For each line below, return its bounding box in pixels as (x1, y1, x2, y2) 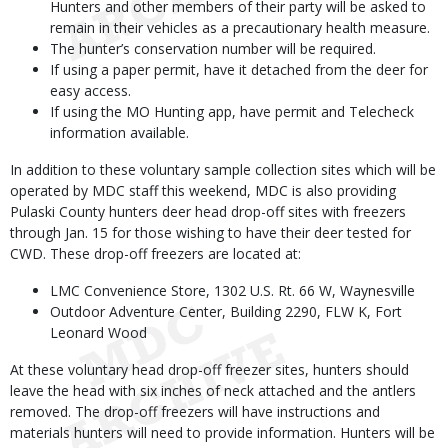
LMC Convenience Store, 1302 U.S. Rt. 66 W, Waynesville (50, 281, 415, 300)
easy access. (50, 81, 131, 100)
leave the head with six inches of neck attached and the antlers (10, 381, 416, 400)
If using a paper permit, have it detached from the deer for (50, 60, 428, 79)
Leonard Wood (50, 323, 147, 342)
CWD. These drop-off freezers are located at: (10, 244, 301, 263)
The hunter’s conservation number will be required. (50, 39, 376, 58)
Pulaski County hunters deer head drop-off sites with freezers (10, 202, 406, 221)
